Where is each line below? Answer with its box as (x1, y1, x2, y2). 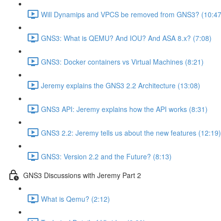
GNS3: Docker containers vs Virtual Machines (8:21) (41, 56, 204, 67)
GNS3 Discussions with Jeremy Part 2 (23, 170, 141, 180)
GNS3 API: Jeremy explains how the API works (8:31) (41, 104, 208, 114)
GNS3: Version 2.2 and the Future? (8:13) (41, 151, 172, 161)
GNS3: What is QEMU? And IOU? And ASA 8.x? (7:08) (41, 33, 212, 43)
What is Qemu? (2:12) (41, 193, 110, 204)
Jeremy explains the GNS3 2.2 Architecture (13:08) (41, 80, 200, 90)
